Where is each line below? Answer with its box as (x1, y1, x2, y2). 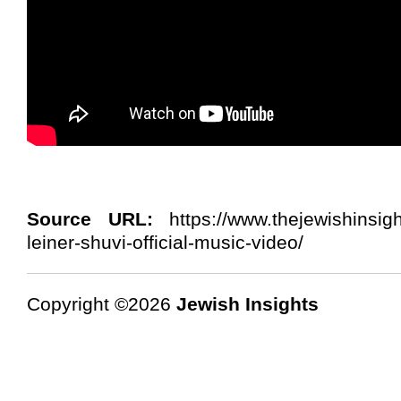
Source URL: (27, 208, 153, 229)
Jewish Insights (176, 293, 319, 314)
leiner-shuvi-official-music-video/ (27, 231, 303, 252)
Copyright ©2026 (27, 293, 176, 314)
